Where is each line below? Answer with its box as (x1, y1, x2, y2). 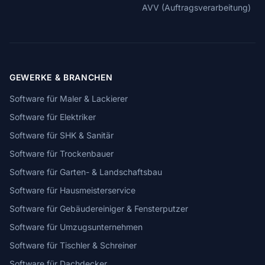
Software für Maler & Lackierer (9, 93, 128, 104)
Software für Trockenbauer (9, 148, 114, 159)
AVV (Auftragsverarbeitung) (142, 2, 251, 12)
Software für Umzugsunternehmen (9, 222, 143, 232)
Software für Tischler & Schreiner (9, 240, 137, 250)
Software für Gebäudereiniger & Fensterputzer (9, 203, 188, 214)
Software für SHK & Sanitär (9, 130, 114, 140)
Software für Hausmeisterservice (9, 185, 135, 195)
